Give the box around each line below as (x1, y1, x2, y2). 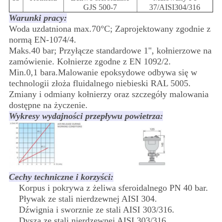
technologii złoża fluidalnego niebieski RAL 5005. (8, 78, 191, 88)
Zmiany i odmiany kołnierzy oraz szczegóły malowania (8, 89, 209, 99)
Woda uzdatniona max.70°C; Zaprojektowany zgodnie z (8, 23, 211, 34)
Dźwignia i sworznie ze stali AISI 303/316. (18, 204, 174, 215)
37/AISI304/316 (149, 2, 201, 11)
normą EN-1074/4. (8, 34, 76, 45)
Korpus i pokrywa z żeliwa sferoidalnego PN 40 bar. (18, 182, 208, 193)
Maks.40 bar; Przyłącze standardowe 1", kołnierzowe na (8, 45, 212, 55)
